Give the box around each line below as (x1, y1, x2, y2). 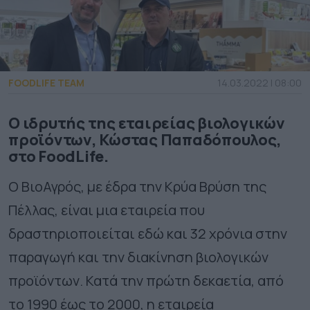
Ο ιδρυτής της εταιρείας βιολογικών (8, 113, 285, 134)
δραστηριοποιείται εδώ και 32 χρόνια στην (8, 224, 287, 244)
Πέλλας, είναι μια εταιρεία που (8, 201, 205, 220)
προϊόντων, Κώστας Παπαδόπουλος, (8, 129, 282, 151)
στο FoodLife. (8, 146, 109, 167)
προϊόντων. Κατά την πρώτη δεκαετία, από (8, 271, 284, 291)
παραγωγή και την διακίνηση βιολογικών (8, 248, 268, 267)
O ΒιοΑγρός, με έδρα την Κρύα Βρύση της (8, 177, 266, 197)
